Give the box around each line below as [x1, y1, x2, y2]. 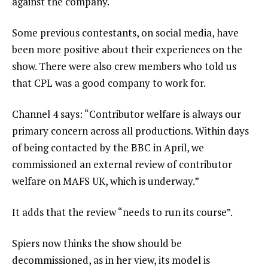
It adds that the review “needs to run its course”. [12, 205, 233, 219]
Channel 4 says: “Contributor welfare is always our [12, 107, 241, 121]
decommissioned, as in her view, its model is [12, 252, 210, 267]
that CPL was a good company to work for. [12, 76, 206, 90]
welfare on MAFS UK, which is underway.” [12, 174, 199, 188]
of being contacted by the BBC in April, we [12, 141, 204, 155]
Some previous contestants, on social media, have [12, 26, 239, 40]
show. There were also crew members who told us [12, 59, 236, 74]
